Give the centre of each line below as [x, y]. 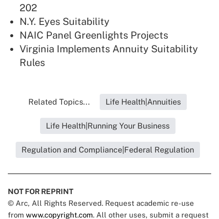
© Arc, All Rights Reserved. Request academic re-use [101, 203]
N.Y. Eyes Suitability [65, 22]
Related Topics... [59, 102]
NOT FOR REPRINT [41, 192]
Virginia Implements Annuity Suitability [109, 49]
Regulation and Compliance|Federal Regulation [108, 150]
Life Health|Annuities [143, 102]
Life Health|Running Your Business [108, 126]
